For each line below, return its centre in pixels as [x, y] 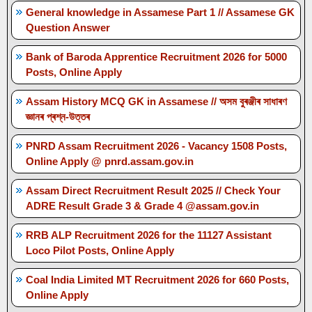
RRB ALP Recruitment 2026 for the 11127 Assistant [149, 235]
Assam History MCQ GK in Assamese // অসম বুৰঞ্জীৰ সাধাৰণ [156, 101]
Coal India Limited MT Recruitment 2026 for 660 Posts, [157, 279]
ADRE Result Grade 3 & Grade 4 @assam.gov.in [142, 205]
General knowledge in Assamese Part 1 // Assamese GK [160, 12]
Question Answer [68, 27]
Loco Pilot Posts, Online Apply [100, 250]
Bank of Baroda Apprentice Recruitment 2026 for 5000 [156, 56]
